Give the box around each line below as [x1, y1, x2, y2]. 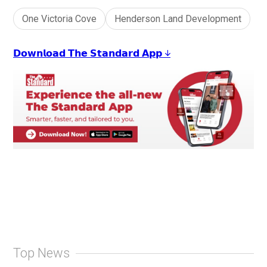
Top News [13, 246, 70, 261]
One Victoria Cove [22, 13, 97, 25]
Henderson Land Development [114, 13, 241, 25]
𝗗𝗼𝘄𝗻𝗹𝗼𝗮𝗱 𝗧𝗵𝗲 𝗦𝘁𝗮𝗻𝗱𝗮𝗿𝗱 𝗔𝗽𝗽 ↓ [13, 47, 170, 60]
